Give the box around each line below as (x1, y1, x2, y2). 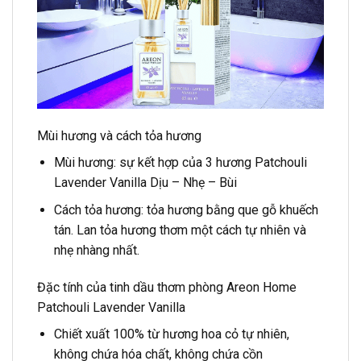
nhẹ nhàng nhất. (53, 243, 139, 259)
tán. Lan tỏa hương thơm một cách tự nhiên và (53, 222, 306, 239)
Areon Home (226, 280, 297, 296)
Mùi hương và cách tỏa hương (37, 127, 201, 143)
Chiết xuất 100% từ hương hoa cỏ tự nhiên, (53, 326, 289, 342)
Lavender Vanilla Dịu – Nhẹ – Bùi (53, 174, 237, 190)
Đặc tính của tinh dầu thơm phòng (37, 280, 226, 296)
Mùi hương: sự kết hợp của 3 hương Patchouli (53, 154, 307, 170)
